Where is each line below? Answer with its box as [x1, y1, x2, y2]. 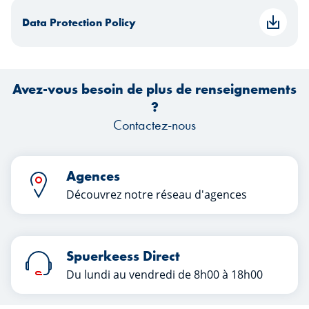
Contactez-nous [113, 116, 196, 134]
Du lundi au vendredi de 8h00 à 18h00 [66, 267, 263, 282]
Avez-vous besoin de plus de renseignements [12, 80, 297, 98]
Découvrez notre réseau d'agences [66, 187, 247, 202]
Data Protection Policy [22, 14, 136, 30]
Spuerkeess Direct [66, 247, 180, 265]
